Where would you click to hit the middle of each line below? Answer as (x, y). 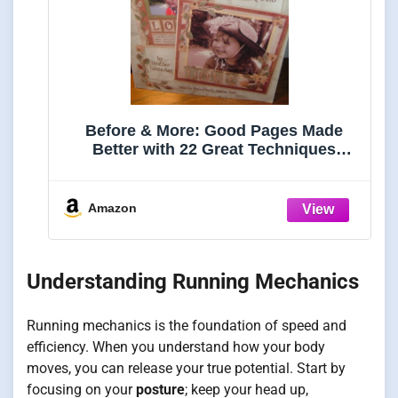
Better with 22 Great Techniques (214, 149)
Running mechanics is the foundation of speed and (187, 325)
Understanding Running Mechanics (193, 282)
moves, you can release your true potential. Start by (186, 368)
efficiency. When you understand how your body (176, 346)
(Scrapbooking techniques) (214, 167)
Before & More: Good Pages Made (214, 130)
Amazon (112, 207)
